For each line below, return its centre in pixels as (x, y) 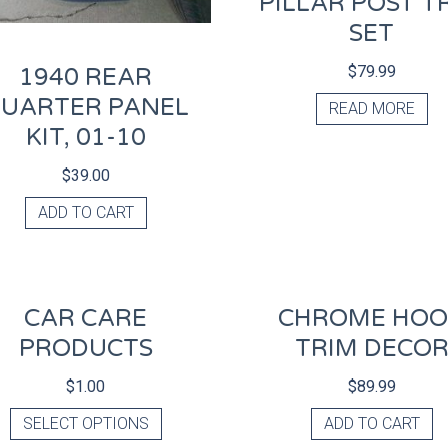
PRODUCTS (85, 349)
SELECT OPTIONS (85, 424)
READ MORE (371, 109)
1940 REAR (86, 78)
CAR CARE (86, 319)
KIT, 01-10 (85, 138)
